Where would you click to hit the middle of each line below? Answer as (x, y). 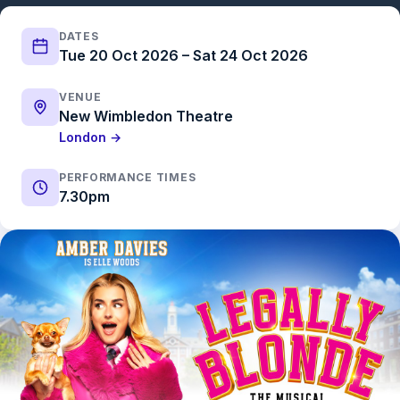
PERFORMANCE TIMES (128, 177)
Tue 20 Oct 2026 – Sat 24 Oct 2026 (183, 55)
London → (90, 137)
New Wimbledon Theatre (146, 116)
